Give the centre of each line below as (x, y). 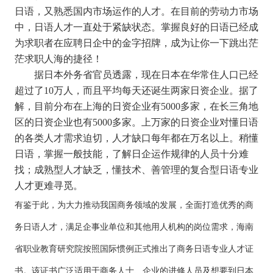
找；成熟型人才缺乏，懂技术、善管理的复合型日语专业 (136, 170)
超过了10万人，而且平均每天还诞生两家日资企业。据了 (136, 90)
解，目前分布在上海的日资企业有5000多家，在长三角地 (136, 106)
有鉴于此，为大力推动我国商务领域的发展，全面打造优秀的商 (134, 205)
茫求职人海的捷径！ (58, 59)
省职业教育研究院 (48, 249)
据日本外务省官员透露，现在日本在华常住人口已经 (146, 75)
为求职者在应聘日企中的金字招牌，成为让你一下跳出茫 (136, 43)
